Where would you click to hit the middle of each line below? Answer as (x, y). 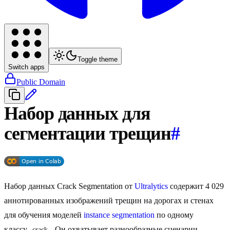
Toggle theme (98, 60)
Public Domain (41, 82)
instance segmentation (119, 215)
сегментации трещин (88, 134)
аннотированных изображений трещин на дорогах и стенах (109, 201)
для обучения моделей (44, 215)
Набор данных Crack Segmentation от (69, 186)
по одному (174, 215)
